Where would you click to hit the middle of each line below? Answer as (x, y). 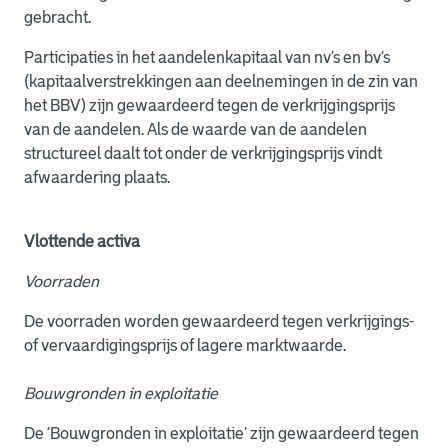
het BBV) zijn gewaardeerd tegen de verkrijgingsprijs (209, 105)
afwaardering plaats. (97, 177)
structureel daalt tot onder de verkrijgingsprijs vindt (203, 153)
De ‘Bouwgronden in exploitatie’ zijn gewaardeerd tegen (221, 433)
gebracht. (57, 17)
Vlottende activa (82, 241)
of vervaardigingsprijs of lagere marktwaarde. (185, 345)
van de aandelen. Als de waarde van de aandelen (195, 129)
